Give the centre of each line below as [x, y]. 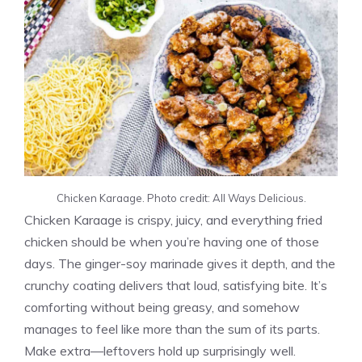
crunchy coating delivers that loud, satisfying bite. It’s [176, 285]
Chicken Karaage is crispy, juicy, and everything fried [173, 219]
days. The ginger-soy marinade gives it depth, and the [180, 263]
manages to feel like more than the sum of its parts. [172, 328]
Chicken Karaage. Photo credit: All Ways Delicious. [181, 198]
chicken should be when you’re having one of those [172, 241]
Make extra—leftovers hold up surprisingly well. [160, 350]
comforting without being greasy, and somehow [162, 307]
